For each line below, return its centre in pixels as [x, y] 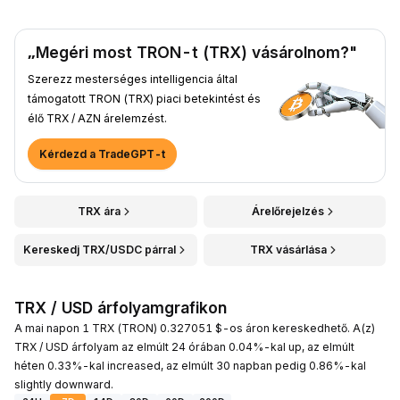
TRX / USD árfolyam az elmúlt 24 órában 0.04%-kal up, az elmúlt [184, 346]
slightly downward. [64, 384]
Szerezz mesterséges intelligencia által [133, 79]
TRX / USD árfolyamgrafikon [121, 307]
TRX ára [100, 211]
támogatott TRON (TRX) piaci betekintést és [144, 98]
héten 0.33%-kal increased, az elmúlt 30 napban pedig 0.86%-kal [190, 365]
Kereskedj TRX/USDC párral [99, 249]
